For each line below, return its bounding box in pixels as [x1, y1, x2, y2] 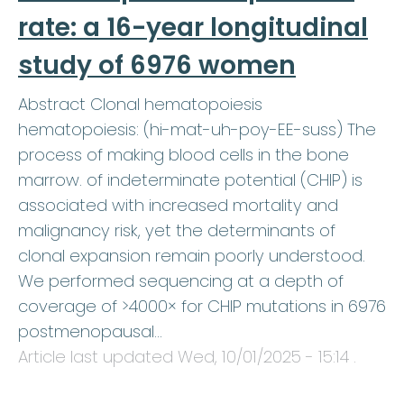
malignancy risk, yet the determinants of [18, 219, 335, 243]
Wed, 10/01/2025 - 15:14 [178, 345, 349, 369]
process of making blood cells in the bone [18, 143, 349, 167]
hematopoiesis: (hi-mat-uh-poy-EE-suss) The [18, 118, 376, 142]
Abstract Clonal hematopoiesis [18, 93, 262, 116]
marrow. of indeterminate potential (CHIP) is [18, 169, 363, 192]
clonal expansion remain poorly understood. [18, 244, 365, 268]
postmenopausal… [18, 320, 162, 344]
